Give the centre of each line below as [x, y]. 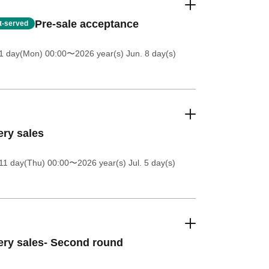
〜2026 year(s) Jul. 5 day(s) [122, 163]
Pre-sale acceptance [86, 24]
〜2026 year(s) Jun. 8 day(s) [121, 54]
